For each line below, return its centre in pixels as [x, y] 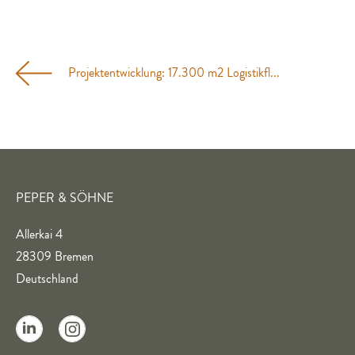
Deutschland [47, 279]
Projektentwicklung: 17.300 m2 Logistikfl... [174, 73]
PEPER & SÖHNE [65, 198]
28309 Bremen [55, 257]
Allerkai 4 [39, 235]
